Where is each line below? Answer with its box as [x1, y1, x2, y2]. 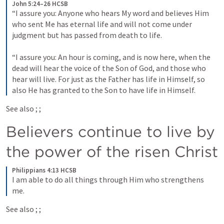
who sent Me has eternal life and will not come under [12, 19, 192, 29]
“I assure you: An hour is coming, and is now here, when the [12, 52, 210, 62]
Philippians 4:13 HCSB [12, 166, 76, 174]
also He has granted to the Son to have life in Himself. [12, 85, 195, 95]
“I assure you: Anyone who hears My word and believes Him [12, 8, 209, 18]
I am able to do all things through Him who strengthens [12, 174, 204, 184]
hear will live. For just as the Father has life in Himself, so [12, 74, 205, 84]
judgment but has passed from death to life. [12, 30, 163, 40]
